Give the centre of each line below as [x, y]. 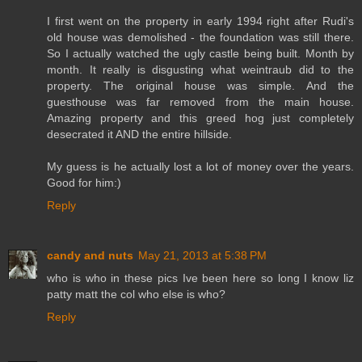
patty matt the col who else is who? [136, 295]
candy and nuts [90, 256]
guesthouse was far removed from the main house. [200, 102]
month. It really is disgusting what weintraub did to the [200, 70]
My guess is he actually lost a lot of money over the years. [200, 167]
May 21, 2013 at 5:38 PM [202, 256]
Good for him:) [84, 183]
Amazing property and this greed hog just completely [200, 118]
